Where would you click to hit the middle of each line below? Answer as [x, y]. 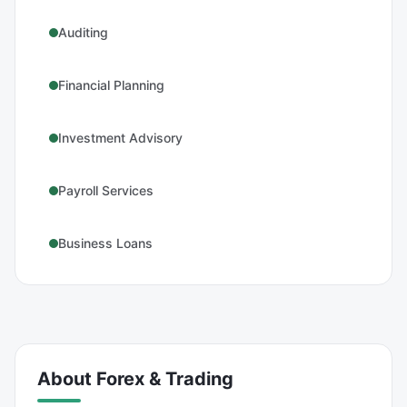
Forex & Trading [165, 379]
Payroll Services [106, 190]
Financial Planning [111, 85]
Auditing [83, 32]
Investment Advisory [120, 138]
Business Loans [105, 243]
